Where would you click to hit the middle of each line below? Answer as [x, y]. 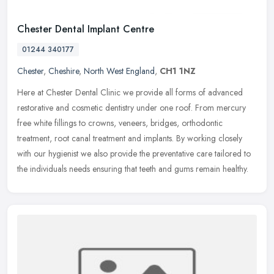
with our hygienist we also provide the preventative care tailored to [134, 154]
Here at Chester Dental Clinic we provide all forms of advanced [130, 93]
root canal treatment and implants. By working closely [148, 139]
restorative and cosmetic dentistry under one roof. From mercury [131, 108]
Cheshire [64, 71]
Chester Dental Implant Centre [86, 29]
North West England [119, 71]
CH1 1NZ [178, 71]
